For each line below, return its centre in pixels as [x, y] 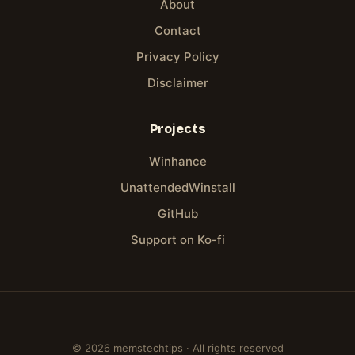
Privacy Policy [177, 57]
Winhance [177, 161]
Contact [177, 31]
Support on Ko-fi [177, 240]
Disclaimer [177, 83]
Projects [177, 129]
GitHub [177, 214]
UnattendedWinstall [177, 187]
